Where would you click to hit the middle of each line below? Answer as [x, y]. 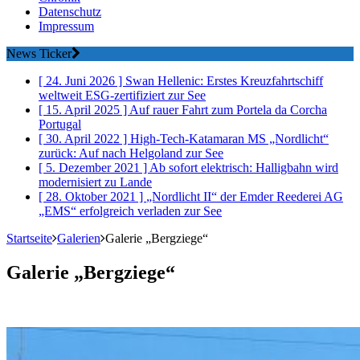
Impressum [66, 27]
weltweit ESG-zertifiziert [103, 96]
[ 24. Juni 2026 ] [82, 81]
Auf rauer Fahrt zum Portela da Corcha [228, 110]
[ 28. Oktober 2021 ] [92, 197]
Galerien [79, 239]
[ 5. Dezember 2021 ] [94, 168]
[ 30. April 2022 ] [84, 139]
